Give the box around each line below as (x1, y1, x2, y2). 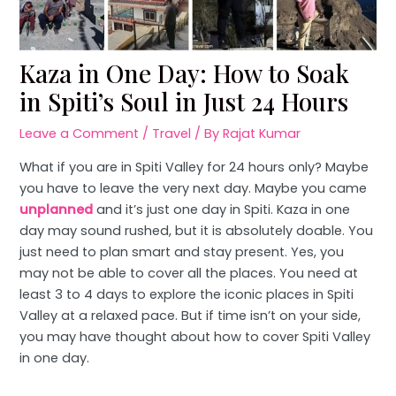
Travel (152, 125, 192, 143)
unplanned (19, 200, 94, 218)
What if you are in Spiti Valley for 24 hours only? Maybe (19, 157, 369, 176)
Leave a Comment (19, 125, 140, 143)
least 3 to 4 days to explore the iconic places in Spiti (19, 285, 354, 303)
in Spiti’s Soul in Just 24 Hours (19, 85, 349, 118)
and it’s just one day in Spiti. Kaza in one (93, 200, 351, 218)
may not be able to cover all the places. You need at (19, 263, 359, 282)
